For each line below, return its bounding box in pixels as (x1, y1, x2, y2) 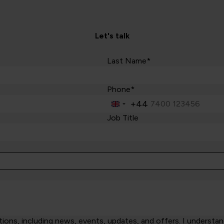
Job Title (107, 113, 138, 123)
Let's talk (94, 31, 129, 41)
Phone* (107, 84, 134, 94)
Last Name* (107, 56, 150, 66)
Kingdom (115, 111, 152, 123)
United (115, 100, 143, 112)
